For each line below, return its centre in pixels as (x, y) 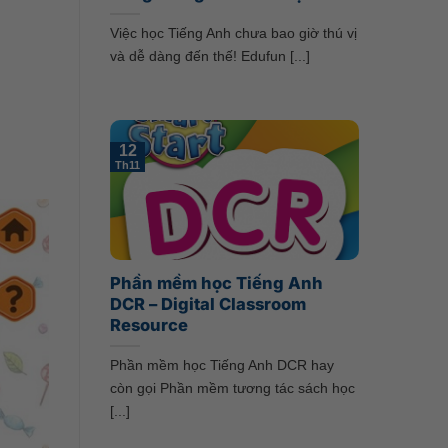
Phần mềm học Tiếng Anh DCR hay (221, 365)
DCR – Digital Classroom (207, 304)
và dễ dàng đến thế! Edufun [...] (209, 56)
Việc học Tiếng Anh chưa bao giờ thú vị (233, 33)
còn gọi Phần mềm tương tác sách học (232, 388)
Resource (148, 325)
